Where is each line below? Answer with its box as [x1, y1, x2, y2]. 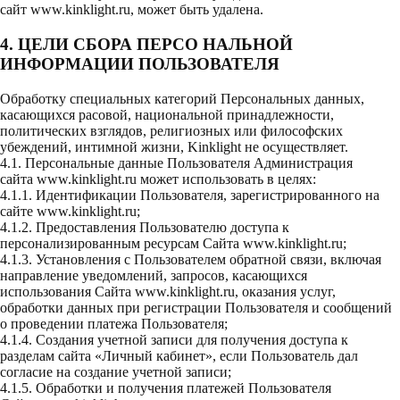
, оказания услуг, [235, 283, 336, 299]
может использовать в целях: [137, 171, 316, 187]
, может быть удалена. [130, 2, 263, 18]
